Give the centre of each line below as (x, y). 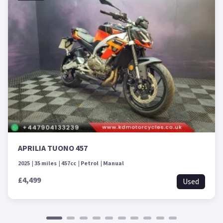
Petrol (90, 164)
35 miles (46, 164)
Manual (113, 164)
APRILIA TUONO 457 (53, 149)
